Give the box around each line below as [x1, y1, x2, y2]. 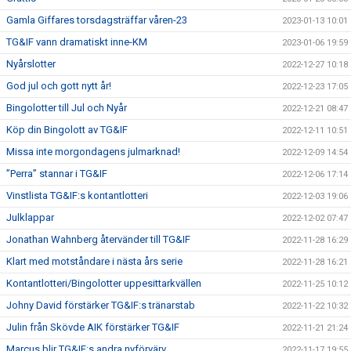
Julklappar [6, 212, 54, 223]
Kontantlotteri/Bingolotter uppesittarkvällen [6, 277, 201, 289]
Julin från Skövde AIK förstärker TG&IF [6, 321, 179, 333]
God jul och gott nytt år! [6, 80, 111, 92]
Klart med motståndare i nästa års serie [6, 255, 183, 267]
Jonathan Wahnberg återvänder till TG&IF [6, 233, 190, 245]
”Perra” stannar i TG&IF [6, 168, 107, 179]
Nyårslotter [6, 58, 56, 70]
